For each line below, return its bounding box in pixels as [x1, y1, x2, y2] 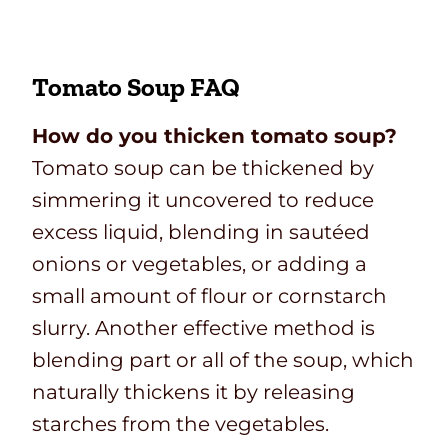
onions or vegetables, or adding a [32, 252, 367, 277]
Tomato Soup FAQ [32, 71, 240, 104]
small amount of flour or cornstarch [32, 284, 387, 309]
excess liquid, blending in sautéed [32, 220, 370, 245]
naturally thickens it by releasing [32, 380, 355, 405]
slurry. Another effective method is [32, 316, 375, 341]
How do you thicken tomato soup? [32, 124, 397, 149]
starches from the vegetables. [32, 412, 329, 437]
